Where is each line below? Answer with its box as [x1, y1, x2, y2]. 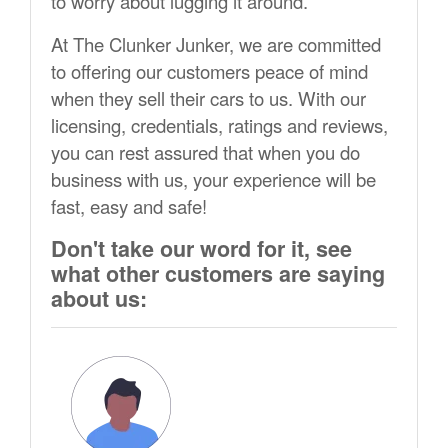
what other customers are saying [51, 258, 385, 290]
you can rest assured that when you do [51, 139, 360, 166]
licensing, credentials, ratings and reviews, [51, 112, 388, 139]
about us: [51, 283, 147, 315]
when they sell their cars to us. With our [51, 85, 366, 112]
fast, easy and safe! [51, 193, 207, 220]
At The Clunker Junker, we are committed [51, 31, 381, 58]
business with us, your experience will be [51, 166, 376, 193]
